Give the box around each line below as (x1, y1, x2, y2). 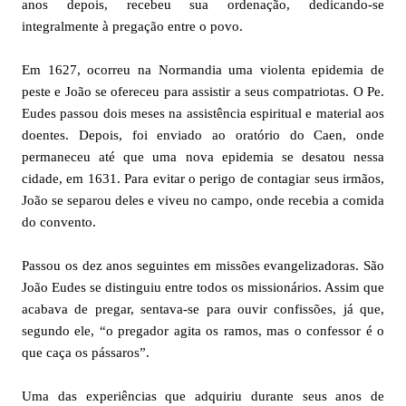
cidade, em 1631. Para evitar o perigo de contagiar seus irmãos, (22, 170, 384, 186)
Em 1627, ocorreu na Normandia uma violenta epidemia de (22, 62, 384, 77)
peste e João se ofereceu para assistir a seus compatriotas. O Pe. (22, 83, 384, 99)
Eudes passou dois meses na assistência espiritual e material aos (22, 105, 384, 121)
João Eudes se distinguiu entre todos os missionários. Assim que (22, 279, 384, 295)
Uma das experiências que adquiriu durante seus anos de (22, 388, 384, 403)
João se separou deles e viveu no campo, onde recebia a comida (22, 192, 384, 208)
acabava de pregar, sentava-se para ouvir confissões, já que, (22, 301, 384, 316)
